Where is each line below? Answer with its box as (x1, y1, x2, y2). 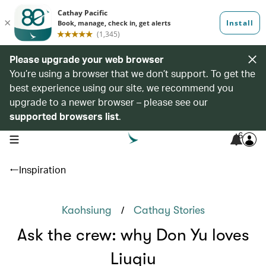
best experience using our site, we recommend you (9, 81, 233, 94)
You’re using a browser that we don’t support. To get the (9, 67, 255, 80)
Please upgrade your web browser (9, 53, 164, 65)
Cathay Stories (133, 204, 205, 216)
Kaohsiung (61, 204, 112, 216)
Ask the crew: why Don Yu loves (17, 226, 249, 245)
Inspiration (19, 163, 66, 176)
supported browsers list (9, 110, 119, 122)
